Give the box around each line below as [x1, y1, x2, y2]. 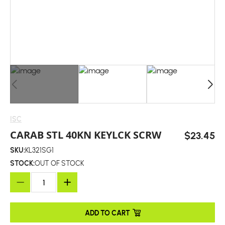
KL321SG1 [25, 146, 54, 155]
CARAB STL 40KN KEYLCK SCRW [10, 128, 161, 142]
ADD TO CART [85, 207, 130, 217]
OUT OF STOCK [35, 159, 84, 168]
